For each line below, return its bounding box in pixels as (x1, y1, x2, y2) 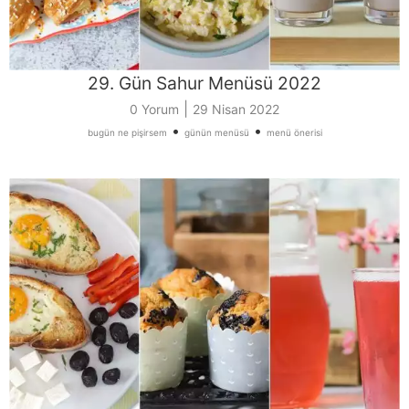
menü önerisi (266, 126, 322, 138)
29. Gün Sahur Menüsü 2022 (88, 71, 321, 94)
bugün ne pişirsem (87, 126, 167, 138)
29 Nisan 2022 (193, 100, 279, 117)
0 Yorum (130, 100, 179, 117)
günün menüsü (184, 126, 249, 138)
